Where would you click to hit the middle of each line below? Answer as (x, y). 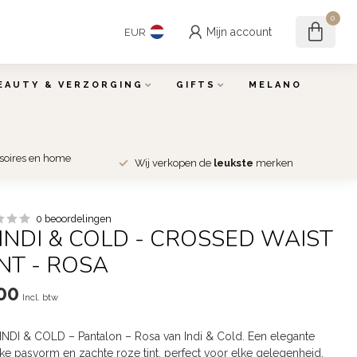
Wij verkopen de (174, 163)
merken (273, 163)
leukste (233, 163)
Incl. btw (41, 297)
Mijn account (239, 32)
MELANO (275, 85)
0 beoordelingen (74, 219)
